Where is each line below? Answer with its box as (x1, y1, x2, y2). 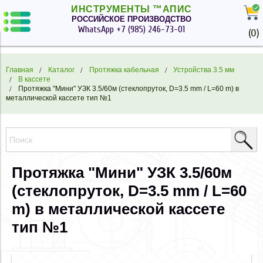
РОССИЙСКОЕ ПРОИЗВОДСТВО (72, 15, 191, 24)
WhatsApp (78, 24, 114, 35)
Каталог (48, 66, 75, 73)
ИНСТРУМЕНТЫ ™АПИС (71, 4, 192, 15)
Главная (6, 66, 33, 73)
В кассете (18, 75, 50, 83)
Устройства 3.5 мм (173, 66, 235, 73)
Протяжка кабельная (89, 66, 159, 73)
